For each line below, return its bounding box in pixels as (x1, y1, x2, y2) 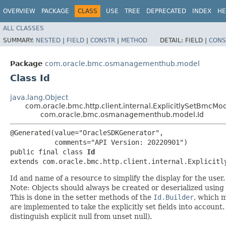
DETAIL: (160, 36, 185, 44)
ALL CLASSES (3, 24, 44, 32)
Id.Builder (153, 193, 194, 201)
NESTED (36, 36, 61, 44)
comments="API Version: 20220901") (10, 138, 188, 146)
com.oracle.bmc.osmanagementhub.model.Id (40, 110, 204, 119)
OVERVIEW (3, 8, 35, 15)
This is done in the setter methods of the (10, 193, 153, 201)
